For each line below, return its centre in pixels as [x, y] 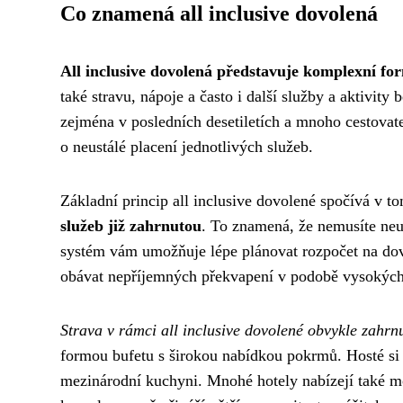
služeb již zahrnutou [131, 226]
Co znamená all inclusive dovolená [219, 14]
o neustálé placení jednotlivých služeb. [187, 147]
